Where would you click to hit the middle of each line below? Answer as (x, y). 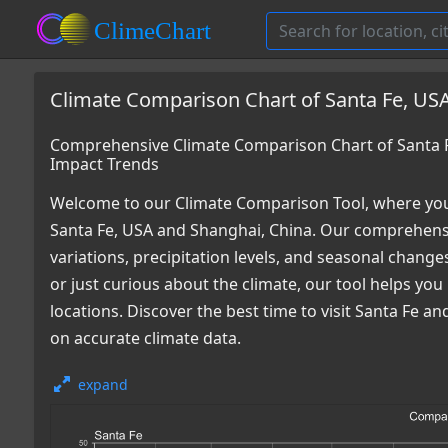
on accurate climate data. (145, 338)
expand (103, 384)
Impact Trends (104, 164)
